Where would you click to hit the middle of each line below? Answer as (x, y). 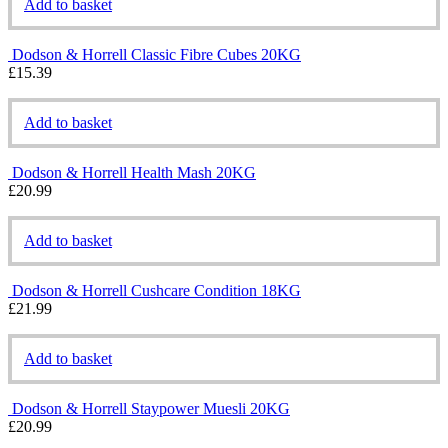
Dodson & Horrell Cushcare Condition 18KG (156, 290)
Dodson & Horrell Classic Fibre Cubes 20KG (156, 54)
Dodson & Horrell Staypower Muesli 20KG (151, 408)
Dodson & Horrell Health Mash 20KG (134, 172)
